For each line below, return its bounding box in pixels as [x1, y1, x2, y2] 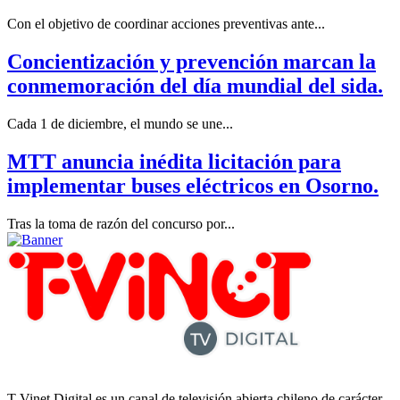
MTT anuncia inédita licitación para [7, 149, 341, 173]
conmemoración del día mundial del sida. [7, 74, 383, 97]
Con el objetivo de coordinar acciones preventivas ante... [7, 16, 325, 32]
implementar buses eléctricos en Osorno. [7, 173, 379, 197]
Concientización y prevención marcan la [7, 50, 376, 73]
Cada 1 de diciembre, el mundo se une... [7, 115, 233, 131]
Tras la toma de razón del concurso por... [7, 215, 235, 231]
